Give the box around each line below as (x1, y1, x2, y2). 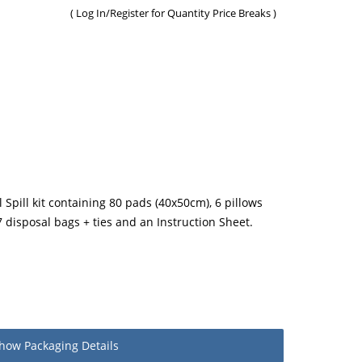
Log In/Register (76, 6, 152, 20)
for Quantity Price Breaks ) (151, 6, 277, 20)
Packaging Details (21, 338, 119, 353)
